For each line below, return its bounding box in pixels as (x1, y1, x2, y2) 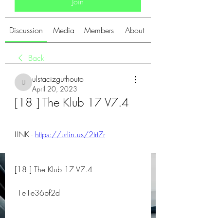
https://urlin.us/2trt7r (35, 129, 105, 140)
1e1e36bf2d (17, 187, 60, 198)
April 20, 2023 (32, 84, 77, 93)
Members (84, 25, 114, 36)
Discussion (9, 25, 43, 36)
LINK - (15, 129, 35, 140)
